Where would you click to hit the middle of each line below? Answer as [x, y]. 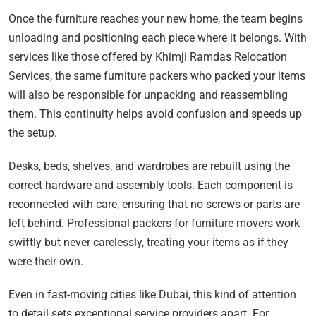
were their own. [46, 261]
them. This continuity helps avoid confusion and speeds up [155, 114]
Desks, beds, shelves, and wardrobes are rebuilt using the [149, 166]
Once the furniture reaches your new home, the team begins [156, 18]
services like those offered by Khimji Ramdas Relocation [148, 56]
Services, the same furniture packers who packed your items [157, 75]
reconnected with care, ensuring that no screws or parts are [154, 204]
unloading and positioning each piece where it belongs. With [158, 37]
